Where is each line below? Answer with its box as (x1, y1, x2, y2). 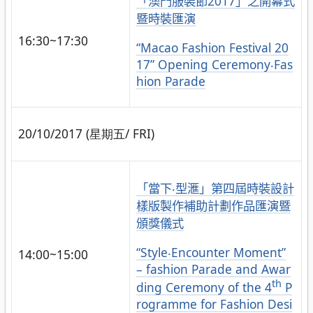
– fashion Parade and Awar (136, 260, 291, 277)
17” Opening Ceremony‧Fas (136, 55, 293, 73)
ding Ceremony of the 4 (136, 279, 272, 296)
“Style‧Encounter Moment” (136, 243, 286, 261)
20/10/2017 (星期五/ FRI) (17, 125, 154, 143)
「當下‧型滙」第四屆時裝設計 (136, 180, 294, 197)
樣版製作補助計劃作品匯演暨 (136, 197, 291, 214)
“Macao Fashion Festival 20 (136, 38, 289, 56)
